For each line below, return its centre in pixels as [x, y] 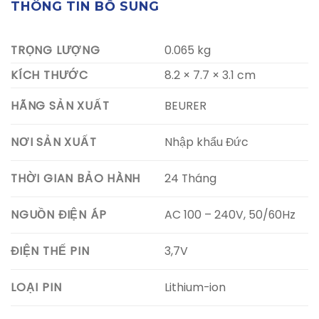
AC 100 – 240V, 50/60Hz [230, 214]
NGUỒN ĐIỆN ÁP [59, 215]
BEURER [185, 105]
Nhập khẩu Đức [206, 142]
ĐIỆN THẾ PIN [50, 251]
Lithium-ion [195, 287]
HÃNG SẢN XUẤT [60, 106]
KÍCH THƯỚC [49, 75]
